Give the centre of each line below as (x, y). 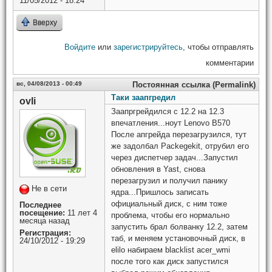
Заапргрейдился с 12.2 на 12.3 (168, 112)
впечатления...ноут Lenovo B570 (171, 123)
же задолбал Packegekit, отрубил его (180, 146)
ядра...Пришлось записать (160, 192)
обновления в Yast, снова (158, 169)
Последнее (40, 205)
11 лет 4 (81, 213)
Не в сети (49, 189)
